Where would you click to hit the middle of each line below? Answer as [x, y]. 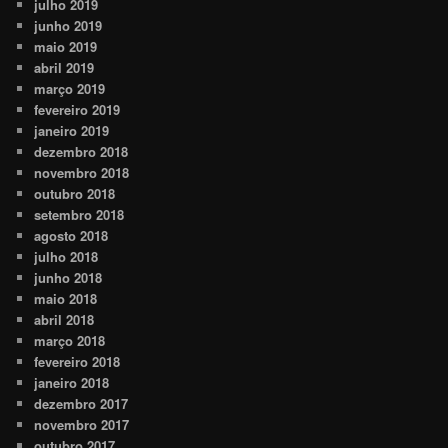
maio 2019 [66, 47]
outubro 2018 [75, 194]
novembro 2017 [82, 425]
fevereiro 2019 [77, 110]
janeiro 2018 [72, 383]
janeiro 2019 [72, 131]
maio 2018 [66, 299]
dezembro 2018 [81, 152]
